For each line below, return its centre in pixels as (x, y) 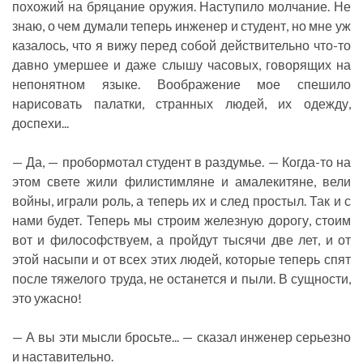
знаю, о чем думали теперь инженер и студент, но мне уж (181, 26)
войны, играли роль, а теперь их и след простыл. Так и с (181, 201)
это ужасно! (47, 298)
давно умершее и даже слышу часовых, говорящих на (181, 65)
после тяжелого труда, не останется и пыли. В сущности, (181, 279)
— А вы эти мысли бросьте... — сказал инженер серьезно (181, 337)
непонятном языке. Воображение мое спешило (181, 84)
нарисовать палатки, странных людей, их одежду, (181, 104)
